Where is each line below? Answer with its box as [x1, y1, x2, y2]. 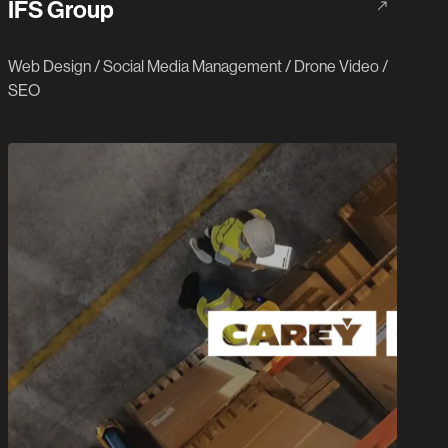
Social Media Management [103, 57, 282, 77]
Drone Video [294, 57, 379, 77]
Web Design [8, 57, 91, 77]
